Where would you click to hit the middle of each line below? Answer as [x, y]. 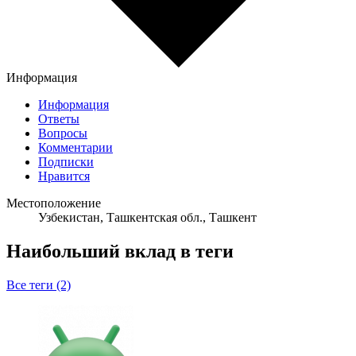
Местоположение [54, 203]
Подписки [66, 162]
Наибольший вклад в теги [120, 252]
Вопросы [63, 133]
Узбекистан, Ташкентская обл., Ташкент [147, 218]
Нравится [64, 176]
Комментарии [75, 148]
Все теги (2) [39, 285]
